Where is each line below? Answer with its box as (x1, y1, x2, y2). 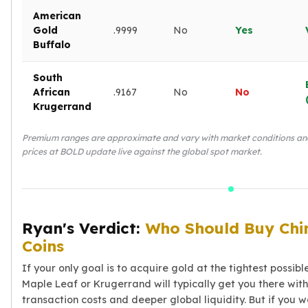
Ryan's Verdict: (22, 218, 145, 238)
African (33, 85, 70, 98)
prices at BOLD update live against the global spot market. (22, 146, 262, 157)
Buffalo (33, 38, 71, 51)
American (33, 9, 81, 22)
